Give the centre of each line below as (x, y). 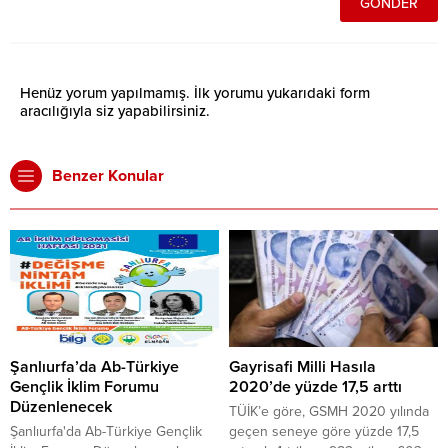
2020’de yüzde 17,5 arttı (315, 387)
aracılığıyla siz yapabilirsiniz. (115, 110)
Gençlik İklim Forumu (84, 387)
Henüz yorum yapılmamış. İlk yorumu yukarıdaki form (195, 92)
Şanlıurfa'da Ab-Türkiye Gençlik (106, 432)
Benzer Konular (108, 175)
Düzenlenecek (61, 407)
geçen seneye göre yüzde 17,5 (324, 432)
